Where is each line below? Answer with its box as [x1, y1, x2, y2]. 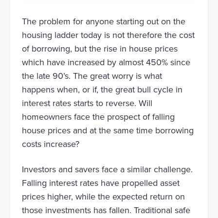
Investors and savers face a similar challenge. [21, 163, 193, 176]
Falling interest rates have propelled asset [21, 177, 180, 190]
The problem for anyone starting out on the [21, 15, 185, 28]
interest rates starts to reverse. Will [21, 97, 152, 110]
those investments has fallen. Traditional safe [21, 204, 190, 217]
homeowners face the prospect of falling [21, 110, 175, 124]
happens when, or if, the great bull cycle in [21, 83, 182, 96]
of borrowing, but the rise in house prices [21, 42, 178, 55]
